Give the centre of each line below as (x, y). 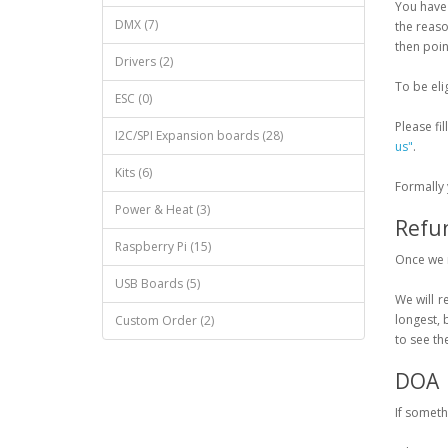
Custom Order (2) (164, 320)
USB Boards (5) (157, 283)
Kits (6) (133, 172)
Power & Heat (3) (162, 209)
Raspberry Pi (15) (163, 246)
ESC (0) (133, 98)
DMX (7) (136, 24)
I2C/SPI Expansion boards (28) (199, 135)
